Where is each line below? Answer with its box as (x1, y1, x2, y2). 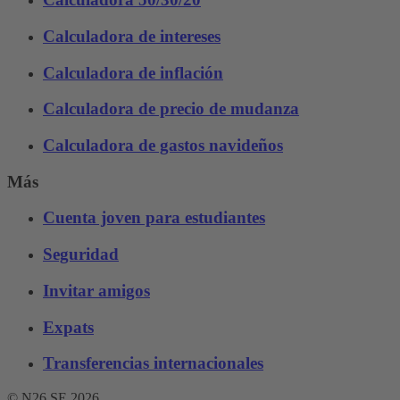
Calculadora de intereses (43, 26, 221, 46)
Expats (43, 317, 94, 337)
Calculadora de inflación (43, 62, 223, 82)
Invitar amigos (43, 280, 150, 300)
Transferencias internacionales (43, 354, 263, 373)
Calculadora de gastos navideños (43, 136, 283, 155)
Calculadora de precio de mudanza (43, 99, 299, 119)
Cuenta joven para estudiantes (43, 208, 265, 228)
